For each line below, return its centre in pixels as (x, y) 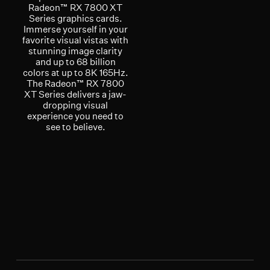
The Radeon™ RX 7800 (76, 84)
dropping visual (76, 105)
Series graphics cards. (75, 19)
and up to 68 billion (75, 62)
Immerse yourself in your (75, 30)
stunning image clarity (76, 51)
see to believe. (75, 127)
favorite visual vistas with (76, 40)
